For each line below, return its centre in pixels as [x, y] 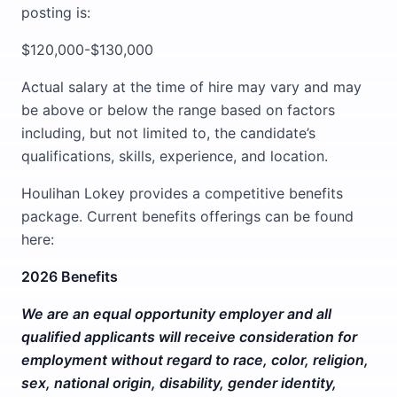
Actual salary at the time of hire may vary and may [191, 87]
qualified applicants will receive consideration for [189, 337]
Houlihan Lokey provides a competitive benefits [182, 193]
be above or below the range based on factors [178, 110]
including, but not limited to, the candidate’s [168, 133]
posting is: [56, 12]
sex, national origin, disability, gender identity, [179, 383]
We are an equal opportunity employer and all [176, 314]
